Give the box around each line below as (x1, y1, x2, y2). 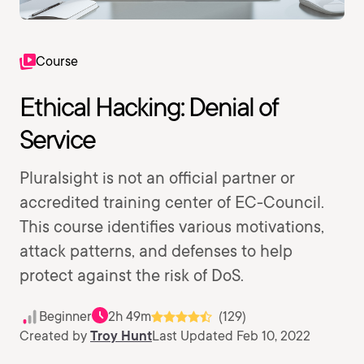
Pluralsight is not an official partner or (19, 168, 295, 188)
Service (19, 123, 95, 155)
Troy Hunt (90, 328, 152, 344)
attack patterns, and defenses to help (19, 241, 292, 261)
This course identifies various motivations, (19, 217, 324, 236)
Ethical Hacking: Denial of (19, 91, 278, 123)
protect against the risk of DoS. (19, 266, 244, 285)
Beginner (39, 309, 92, 324)
